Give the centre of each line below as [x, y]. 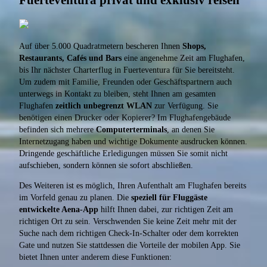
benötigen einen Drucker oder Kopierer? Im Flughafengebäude [125, 118]
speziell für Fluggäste [169, 198]
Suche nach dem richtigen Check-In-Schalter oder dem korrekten [129, 234]
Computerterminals [131, 130]
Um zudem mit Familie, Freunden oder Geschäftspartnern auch [125, 82]
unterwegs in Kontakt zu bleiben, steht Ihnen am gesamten [117, 94]
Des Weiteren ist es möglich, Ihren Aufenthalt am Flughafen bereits [133, 186]
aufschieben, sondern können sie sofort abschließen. [106, 166]
